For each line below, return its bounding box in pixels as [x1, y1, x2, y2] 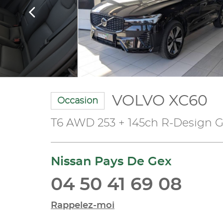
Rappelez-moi [51, 201, 114, 210]
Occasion [57, 96, 98, 106]
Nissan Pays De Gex [51, 155, 172, 168]
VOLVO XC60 [112, 93, 208, 109]
